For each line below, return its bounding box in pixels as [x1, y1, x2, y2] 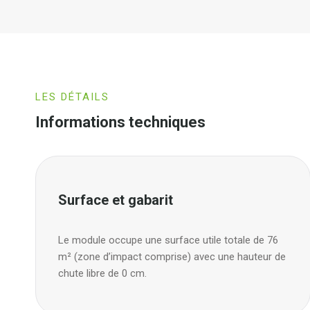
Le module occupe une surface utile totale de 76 [58, 233, 278, 246]
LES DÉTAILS [35, 91, 109, 103]
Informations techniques [35, 113, 206, 131]
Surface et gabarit [58, 191, 173, 208]
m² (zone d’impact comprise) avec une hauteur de [58, 250, 286, 263]
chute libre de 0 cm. [58, 266, 147, 280]
